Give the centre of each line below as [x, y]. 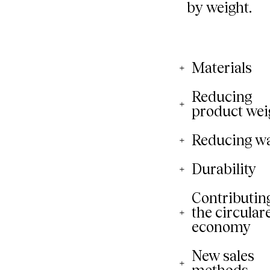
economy [221, 227]
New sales [223, 256]
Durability [224, 169]
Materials [222, 68]
